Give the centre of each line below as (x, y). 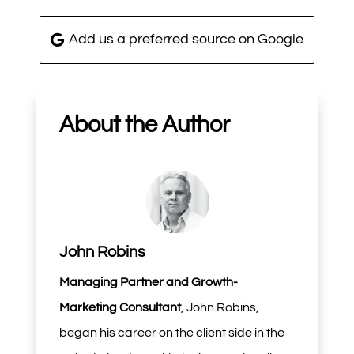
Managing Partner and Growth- (148, 282)
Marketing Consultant (120, 307)
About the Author (144, 124)
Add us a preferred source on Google (186, 40)
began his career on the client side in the (171, 332)
